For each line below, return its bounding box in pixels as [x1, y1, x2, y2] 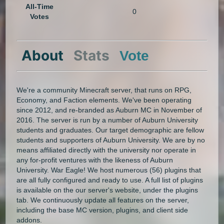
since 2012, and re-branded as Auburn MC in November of [16, 105, 202, 114]
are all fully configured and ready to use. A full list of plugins [16, 175, 203, 184]
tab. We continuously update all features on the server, [16, 195, 189, 204]
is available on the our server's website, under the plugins [16, 185, 198, 194]
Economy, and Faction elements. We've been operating [16, 95, 192, 104]
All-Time [25, 2, 53, 11]
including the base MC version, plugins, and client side [16, 205, 188, 214]
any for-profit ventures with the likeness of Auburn [16, 155, 173, 164]
